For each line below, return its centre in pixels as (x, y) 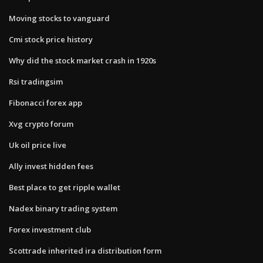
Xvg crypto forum (41, 124)
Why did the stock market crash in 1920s (82, 60)
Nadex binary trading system (63, 208)
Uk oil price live (38, 145)
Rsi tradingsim (36, 81)
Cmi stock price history (51, 39)
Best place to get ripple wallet (65, 187)
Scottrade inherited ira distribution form (85, 250)
